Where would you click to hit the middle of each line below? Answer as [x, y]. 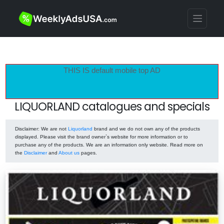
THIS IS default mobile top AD [112, 70]
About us [69, 153]
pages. [88, 153]
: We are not [53, 129]
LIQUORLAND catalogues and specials [112, 106]
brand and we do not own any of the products [146, 129]
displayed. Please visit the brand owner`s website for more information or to [101, 137]
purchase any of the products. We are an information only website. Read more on [109, 145]
